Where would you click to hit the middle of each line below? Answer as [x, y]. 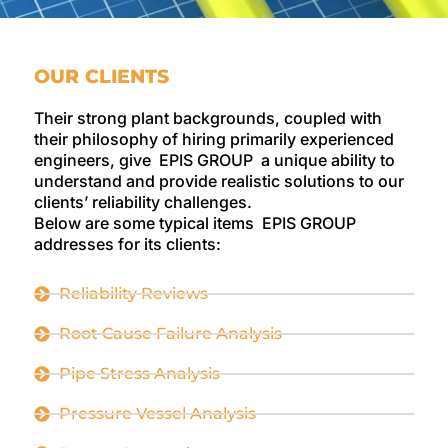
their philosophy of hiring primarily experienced [214, 139]
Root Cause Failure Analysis [170, 333]
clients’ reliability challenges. [143, 202]
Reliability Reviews [133, 293]
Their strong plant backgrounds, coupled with [208, 118]
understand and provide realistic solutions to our [219, 181]
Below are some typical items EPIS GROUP [197, 223]
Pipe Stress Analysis [139, 373]
